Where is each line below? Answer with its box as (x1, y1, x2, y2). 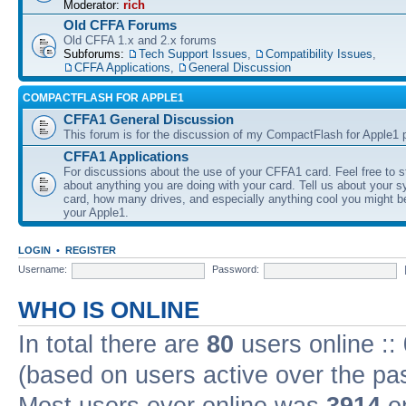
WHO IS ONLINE (18, 296, 199, 323)
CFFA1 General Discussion (63, 111, 234, 127)
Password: (212, 264, 259, 275)
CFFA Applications (74, 60, 170, 74)
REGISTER (65, 244, 116, 256)
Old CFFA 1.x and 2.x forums (63, 33, 217, 47)
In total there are (18, 330, 207, 358)
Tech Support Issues (139, 46, 247, 61)
